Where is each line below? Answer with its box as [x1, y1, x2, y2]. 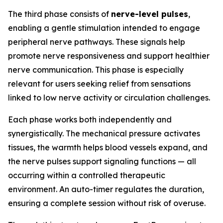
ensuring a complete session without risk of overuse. [8, 198, 206, 209]
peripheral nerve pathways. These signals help [8, 37, 185, 47]
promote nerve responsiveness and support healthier [8, 51, 210, 61]
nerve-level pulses [111, 9, 188, 19]
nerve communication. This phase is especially [8, 65, 184, 75]
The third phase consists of [8, 9, 111, 19]
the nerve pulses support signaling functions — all [8, 156, 196, 167]
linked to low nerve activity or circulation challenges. [8, 93, 210, 103]
